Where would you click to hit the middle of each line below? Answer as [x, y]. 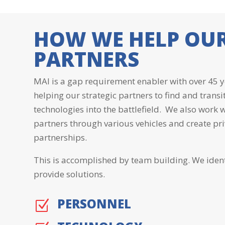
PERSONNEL [94, 204]
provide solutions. [70, 174]
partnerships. [61, 138]
